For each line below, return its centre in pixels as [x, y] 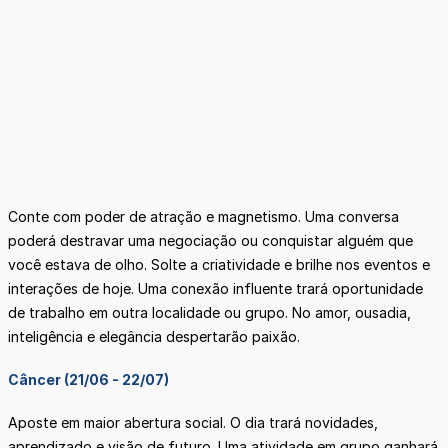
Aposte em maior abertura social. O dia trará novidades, [193, 422]
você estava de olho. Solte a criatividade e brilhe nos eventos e [219, 265]
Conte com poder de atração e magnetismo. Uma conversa [203, 217]
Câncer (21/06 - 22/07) [88, 379]
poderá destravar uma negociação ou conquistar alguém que [210, 241]
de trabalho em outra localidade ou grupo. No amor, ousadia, [209, 313]
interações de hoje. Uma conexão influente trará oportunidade [215, 289]
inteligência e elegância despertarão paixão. [156, 337]
